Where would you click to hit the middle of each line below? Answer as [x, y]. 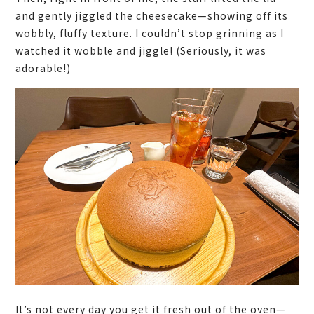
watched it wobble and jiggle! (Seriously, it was [141, 50]
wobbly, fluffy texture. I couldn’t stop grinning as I [150, 33]
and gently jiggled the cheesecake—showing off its [152, 15]
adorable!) [43, 68]
